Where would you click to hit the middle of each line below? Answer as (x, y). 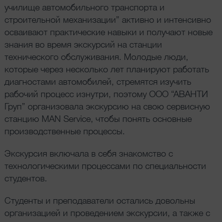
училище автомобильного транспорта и (84, 7)
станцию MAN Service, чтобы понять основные (98, 118)
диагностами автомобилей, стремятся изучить (98, 81)
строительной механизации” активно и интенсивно (108, 19)
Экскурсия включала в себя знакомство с (88, 153)
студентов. (26, 178)
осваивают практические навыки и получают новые (108, 31)
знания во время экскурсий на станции (83, 44)
